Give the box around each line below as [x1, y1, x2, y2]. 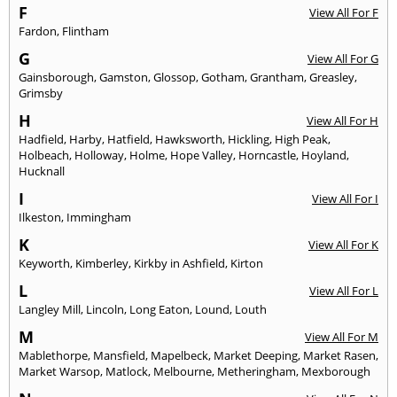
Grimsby [19, 84, 63, 101]
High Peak [275, 130, 328, 147]
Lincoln [86, 300, 124, 317]
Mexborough [301, 362, 370, 379]
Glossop [153, 68, 196, 85]
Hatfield [107, 130, 150, 147]
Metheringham [217, 362, 296, 379]
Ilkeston [19, 208, 61, 225]
